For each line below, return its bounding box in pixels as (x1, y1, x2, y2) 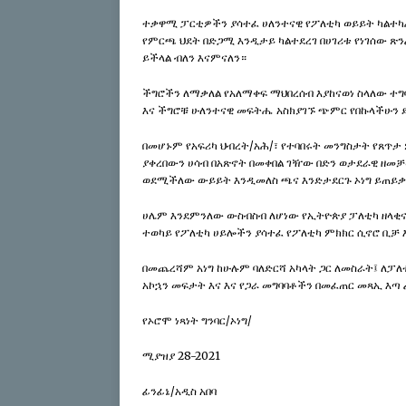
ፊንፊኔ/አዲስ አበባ (142, 384, 217, 399)
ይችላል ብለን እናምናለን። (142, 51, 246, 65)
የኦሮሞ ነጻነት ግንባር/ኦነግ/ (142, 314, 252, 328)
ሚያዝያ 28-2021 (142, 349, 220, 363)
